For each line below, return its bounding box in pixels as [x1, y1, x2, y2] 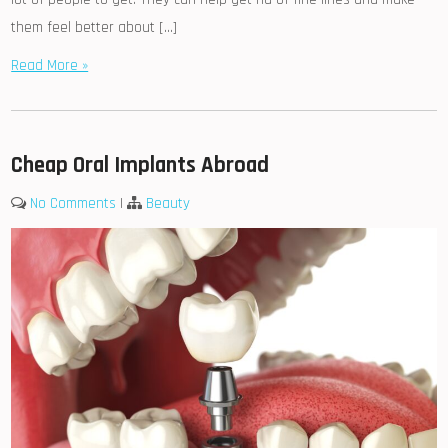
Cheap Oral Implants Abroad [11, 150, 270, 180]
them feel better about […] [11, 17, 178, 37]
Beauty [146, 193, 191, 213]
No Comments [30, 193, 117, 213]
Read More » [11, 55, 89, 75]
